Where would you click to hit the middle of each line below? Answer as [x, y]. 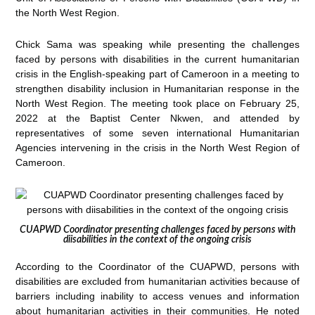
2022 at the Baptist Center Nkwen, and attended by [157, 118]
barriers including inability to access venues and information [157, 296]
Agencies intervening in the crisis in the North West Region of [157, 148]
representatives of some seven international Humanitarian [157, 133]
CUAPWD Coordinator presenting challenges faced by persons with [157, 230]
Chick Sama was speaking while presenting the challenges [157, 45]
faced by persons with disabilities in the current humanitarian [157, 59]
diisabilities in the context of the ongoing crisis [157, 240]
